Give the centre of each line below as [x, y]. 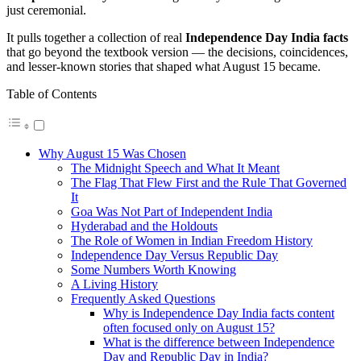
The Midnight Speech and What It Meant [175, 168]
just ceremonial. [46, 10]
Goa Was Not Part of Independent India [172, 211]
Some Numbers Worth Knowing [154, 269]
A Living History [114, 284]
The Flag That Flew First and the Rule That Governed [209, 182]
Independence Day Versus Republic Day [174, 255]
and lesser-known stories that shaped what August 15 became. [164, 66]
